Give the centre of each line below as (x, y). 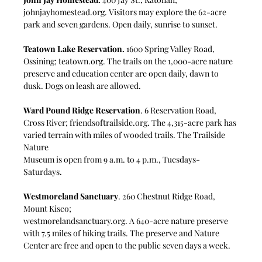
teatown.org (81, 61)
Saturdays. (43, 171)
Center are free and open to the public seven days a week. (128, 245)
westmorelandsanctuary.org (75, 220)
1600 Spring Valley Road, (171, 49)
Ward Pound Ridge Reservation (82, 110)
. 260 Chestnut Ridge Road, (168, 196)
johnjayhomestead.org (64, 12)
